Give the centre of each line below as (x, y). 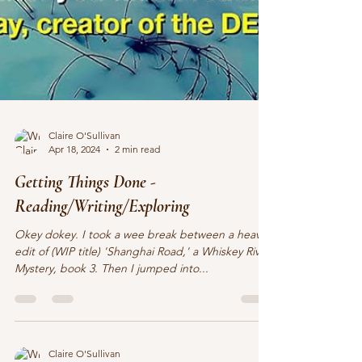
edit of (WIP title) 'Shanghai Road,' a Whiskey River (142, 309)
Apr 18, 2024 (74, 207)
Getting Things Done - (85, 240)
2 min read (137, 207)
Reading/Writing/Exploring (102, 264)
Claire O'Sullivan (84, 194)
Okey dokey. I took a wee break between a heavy (140, 293)
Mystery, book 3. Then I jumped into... (112, 326)
